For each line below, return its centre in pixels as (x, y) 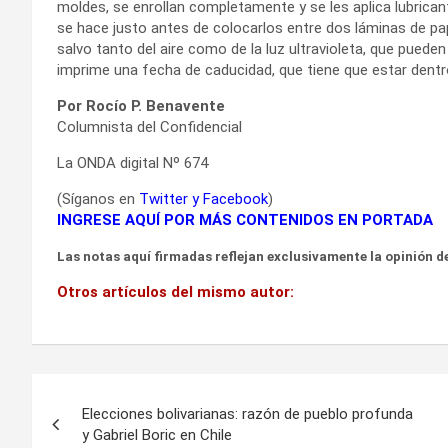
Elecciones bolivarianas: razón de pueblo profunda (247, 413)
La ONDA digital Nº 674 (132, 162)
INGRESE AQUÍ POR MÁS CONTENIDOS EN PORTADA (245, 219)
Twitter (163, 198)
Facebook (235, 198)
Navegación (116, 392)
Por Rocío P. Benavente (141, 105)
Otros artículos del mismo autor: (175, 291)
